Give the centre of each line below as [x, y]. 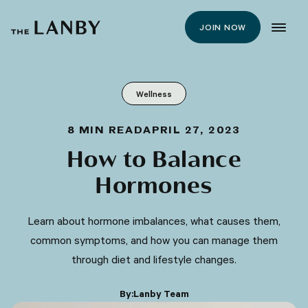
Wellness [154, 93]
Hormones [154, 187]
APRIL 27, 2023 [192, 130]
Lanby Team [161, 294]
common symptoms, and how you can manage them [154, 240]
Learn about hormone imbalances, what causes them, [154, 221]
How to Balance [154, 161]
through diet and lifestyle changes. [154, 259]
